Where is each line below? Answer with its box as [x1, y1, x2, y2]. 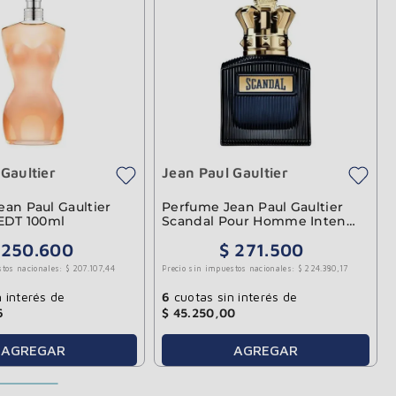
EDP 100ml [162, 226, 232, 243]
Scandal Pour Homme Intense [162, 212, 362, 229]
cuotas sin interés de [170, 289, 298, 305]
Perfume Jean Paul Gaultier [162, 198, 344, 215]
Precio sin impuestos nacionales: [162, 263, 295, 273]
